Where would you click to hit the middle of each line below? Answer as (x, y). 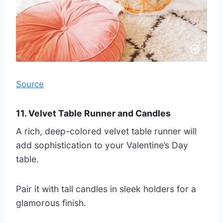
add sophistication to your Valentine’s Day (102, 145)
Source (30, 84)
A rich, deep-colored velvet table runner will (106, 131)
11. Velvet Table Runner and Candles (93, 113)
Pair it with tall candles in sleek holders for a (106, 189)
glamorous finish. (51, 203)
